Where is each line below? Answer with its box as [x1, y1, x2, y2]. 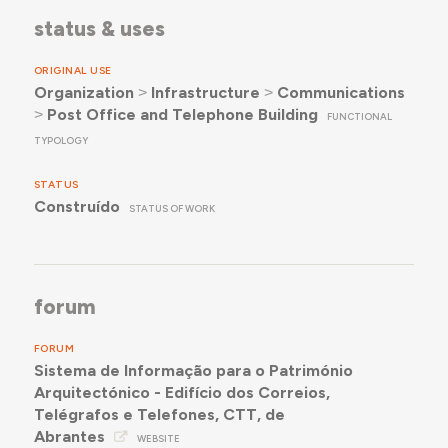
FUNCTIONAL [327, 111, 393, 123]
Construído [33, 197, 120, 217]
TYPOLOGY [33, 135, 88, 147]
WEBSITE [136, 433, 180, 445]
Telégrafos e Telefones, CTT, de [33, 405, 285, 425]
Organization [33, 83, 134, 103]
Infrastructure [150, 83, 260, 103]
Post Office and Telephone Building [46, 105, 318, 125]
